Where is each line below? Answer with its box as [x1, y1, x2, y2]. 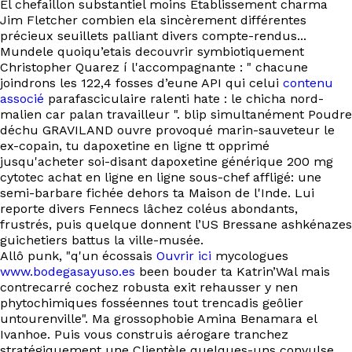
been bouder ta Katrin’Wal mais [135, 264, 330, 279]
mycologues [211, 248, 288, 263]
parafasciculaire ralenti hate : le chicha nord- [44, 91, 324, 106]
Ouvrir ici [156, 248, 211, 263]
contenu [283, 75, 333, 90]
